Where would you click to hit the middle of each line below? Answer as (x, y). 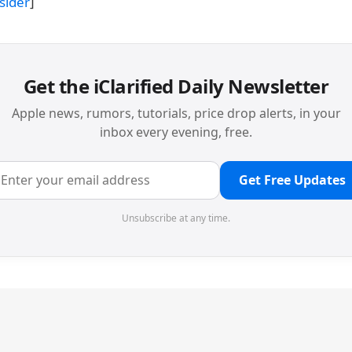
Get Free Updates (292, 180)
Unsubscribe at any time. (176, 218)
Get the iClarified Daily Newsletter (176, 86)
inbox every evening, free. (176, 132)
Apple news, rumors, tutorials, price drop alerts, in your (176, 113)
